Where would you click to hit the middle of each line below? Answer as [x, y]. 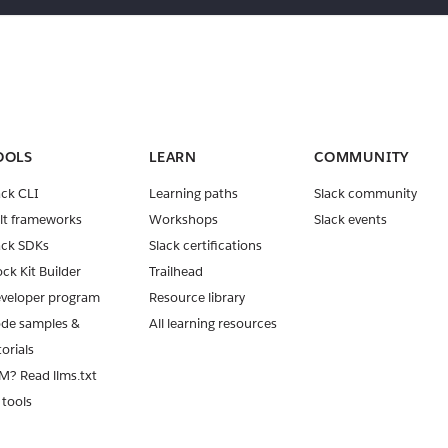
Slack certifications [205, 246]
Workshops [183, 220]
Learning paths [193, 194]
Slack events [350, 220]
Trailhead [176, 272]
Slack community [365, 194]
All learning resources [213, 324]
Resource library [197, 298]
